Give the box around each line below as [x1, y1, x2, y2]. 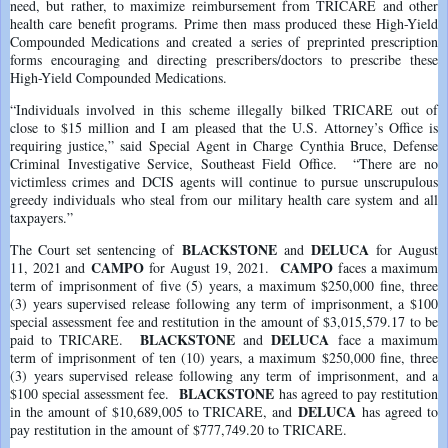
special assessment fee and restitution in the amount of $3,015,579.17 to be [10, 311, 438, 331]
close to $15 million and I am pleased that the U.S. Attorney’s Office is [10, 117, 438, 137]
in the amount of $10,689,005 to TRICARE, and [10, 401, 299, 421]
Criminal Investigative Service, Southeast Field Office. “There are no [10, 153, 438, 173]
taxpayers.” [10, 207, 73, 227]
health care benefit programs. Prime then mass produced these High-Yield [10, 13, 438, 33]
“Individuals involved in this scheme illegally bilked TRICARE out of [10, 99, 438, 119]
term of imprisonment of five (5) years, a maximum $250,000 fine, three [10, 275, 438, 295]
